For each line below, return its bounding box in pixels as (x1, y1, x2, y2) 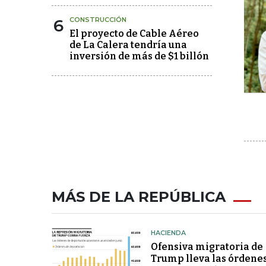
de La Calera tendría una (69, 39, 187, 50)
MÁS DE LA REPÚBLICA (52, 188, 226, 205)
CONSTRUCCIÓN (69, 15, 126, 24)
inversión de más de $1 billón (69, 50, 209, 62)
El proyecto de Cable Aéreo (69, 28, 199, 39)
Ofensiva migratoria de (150, 240, 263, 252)
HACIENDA (150, 228, 186, 237)
